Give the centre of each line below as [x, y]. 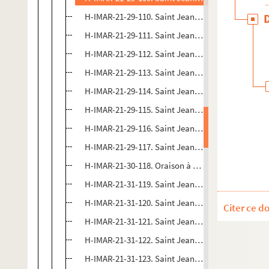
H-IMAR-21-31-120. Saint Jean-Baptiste [157, 203]
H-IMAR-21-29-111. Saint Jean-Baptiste [157, 35]
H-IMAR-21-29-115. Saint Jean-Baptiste [157, 110]
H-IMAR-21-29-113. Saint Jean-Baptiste [157, 72]
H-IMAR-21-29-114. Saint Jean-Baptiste [157, 91]
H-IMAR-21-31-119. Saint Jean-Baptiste [157, 184]
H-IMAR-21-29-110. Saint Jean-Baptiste [157, 17]
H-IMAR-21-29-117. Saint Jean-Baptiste [157, 147]
